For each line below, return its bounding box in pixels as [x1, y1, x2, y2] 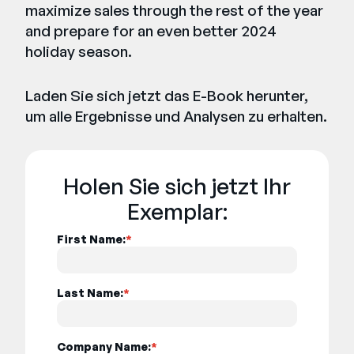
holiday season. [25, 41, 132, 61]
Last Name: [57, 285, 123, 299]
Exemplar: [126, 197, 228, 225]
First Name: [57, 232, 126, 246]
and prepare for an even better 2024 [25, 21, 277, 40]
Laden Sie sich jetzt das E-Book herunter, [25, 85, 308, 105]
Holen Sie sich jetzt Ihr [63, 171, 291, 200]
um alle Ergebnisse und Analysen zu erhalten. [25, 106, 327, 126]
